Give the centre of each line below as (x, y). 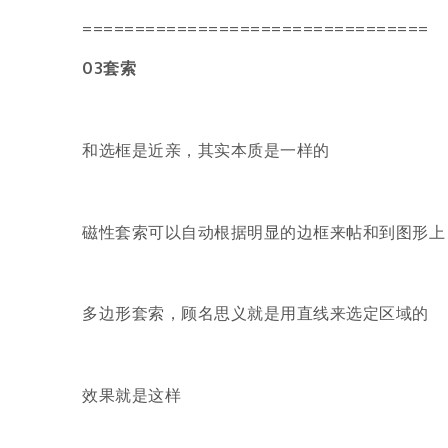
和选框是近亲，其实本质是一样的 (206, 149)
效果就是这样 (131, 394)
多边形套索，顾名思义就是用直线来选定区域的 (255, 313)
